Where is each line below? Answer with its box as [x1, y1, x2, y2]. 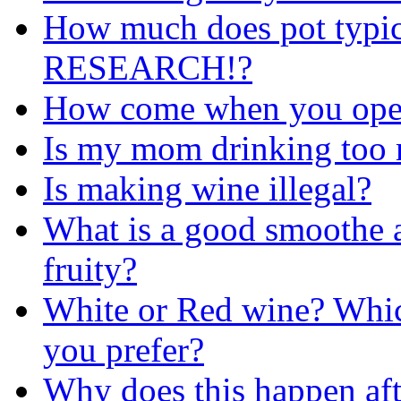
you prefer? [43, 329, 204, 369]
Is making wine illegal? [43, 168, 371, 208]
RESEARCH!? [43, 47, 252, 87]
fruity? [43, 249, 137, 288]
